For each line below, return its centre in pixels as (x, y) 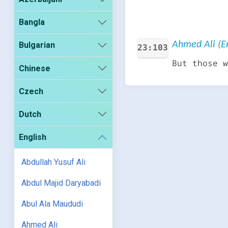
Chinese (35, 68)
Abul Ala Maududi (52, 204)
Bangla (32, 22)
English (33, 137)
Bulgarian (37, 45)
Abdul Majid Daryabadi (61, 183)
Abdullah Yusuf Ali (54, 162)
